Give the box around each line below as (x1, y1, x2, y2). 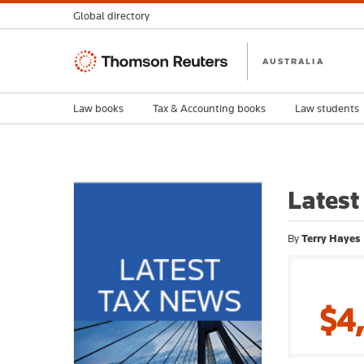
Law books (73, 101, 123, 115)
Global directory (73, 9, 149, 23)
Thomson (73, 51, 124, 67)
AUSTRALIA (262, 54, 324, 67)
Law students (295, 101, 359, 115)
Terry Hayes (301, 231, 360, 245)
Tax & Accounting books (153, 101, 266, 115)
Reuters (73, 71, 115, 86)
